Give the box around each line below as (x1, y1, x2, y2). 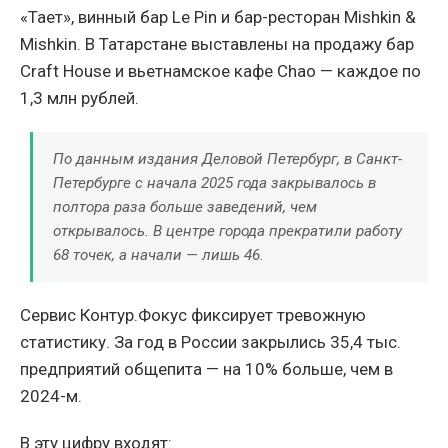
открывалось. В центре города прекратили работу (53, 221, 402, 240)
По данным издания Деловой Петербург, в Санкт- (53, 149, 402, 168)
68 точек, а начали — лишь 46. (53, 245, 264, 264)
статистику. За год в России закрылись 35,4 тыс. (20, 331, 401, 352)
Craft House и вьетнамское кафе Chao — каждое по (20, 60, 421, 81)
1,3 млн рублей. (20, 87, 139, 108)
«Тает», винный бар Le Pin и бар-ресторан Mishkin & (20, 6, 416, 27)
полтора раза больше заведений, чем (53, 197, 317, 216)
